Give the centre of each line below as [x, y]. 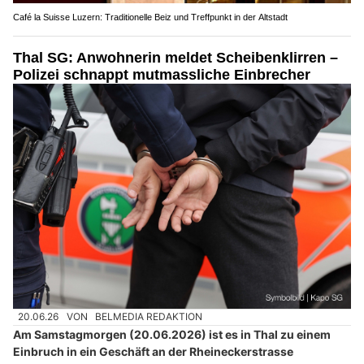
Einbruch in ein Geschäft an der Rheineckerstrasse [153, 351]
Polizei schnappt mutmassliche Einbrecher [162, 74]
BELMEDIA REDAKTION [149, 317]
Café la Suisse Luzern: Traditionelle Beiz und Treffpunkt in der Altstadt [150, 17]
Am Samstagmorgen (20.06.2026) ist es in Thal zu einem [172, 334]
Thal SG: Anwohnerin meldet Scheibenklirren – [175, 57]
